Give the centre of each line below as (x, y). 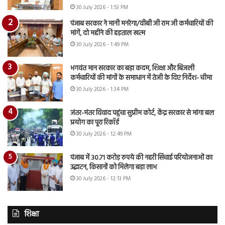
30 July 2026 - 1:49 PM (102, 44)
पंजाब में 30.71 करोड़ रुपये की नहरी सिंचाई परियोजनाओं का (141, 158)
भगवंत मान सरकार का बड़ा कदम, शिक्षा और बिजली (132, 68)
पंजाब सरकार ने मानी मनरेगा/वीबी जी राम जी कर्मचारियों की (142, 24)
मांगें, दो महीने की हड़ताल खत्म (108, 33)
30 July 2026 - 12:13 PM (103, 179)
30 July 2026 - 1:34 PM (102, 89)
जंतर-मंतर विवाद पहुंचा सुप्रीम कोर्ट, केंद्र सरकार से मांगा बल (142, 113)
